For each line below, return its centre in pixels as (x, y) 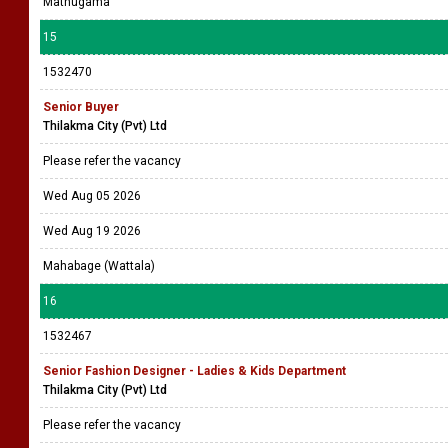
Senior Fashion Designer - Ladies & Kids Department (194, 371)
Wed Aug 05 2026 (92, 196)
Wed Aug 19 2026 (92, 231)
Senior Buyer (81, 107)
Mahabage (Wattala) (99, 266)
